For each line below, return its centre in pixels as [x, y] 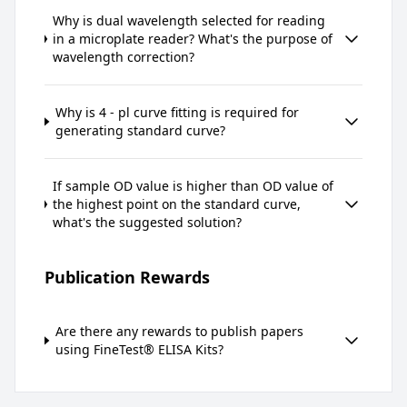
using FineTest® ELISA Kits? [139, 349]
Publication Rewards [127, 277]
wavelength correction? [124, 56]
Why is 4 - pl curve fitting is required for [177, 112]
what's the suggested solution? [148, 222]
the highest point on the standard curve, [177, 203]
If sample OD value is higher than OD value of [194, 185]
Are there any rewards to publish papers [179, 331]
